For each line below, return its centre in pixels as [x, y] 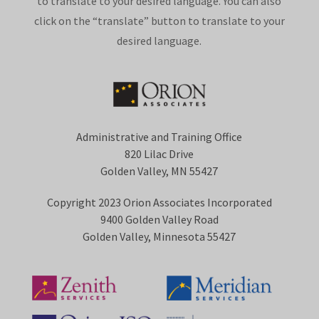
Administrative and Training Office [159, 136]
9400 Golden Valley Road [159, 219]
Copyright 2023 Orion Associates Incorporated [159, 202]
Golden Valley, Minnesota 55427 [159, 236]
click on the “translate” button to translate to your [159, 20]
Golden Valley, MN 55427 [159, 171]
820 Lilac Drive [159, 153]
